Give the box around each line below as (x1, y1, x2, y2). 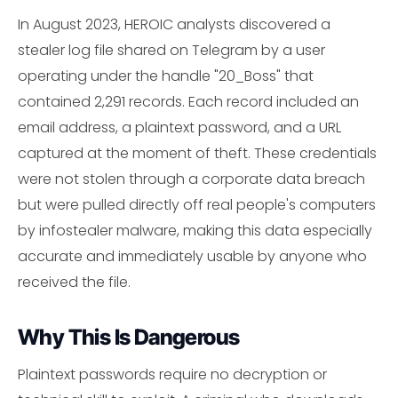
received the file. (18, 272, 131, 292)
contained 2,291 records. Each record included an (18, 92, 359, 112)
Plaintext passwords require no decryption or (18, 364, 327, 385)
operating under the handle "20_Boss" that (18, 66, 314, 86)
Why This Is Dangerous (18, 324, 240, 350)
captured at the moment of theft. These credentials (18, 143, 377, 163)
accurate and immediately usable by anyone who (18, 246, 367, 267)
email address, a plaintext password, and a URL (18, 117, 341, 138)
